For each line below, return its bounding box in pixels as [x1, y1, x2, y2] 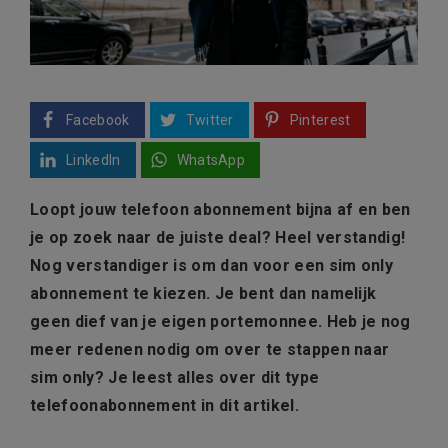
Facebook [66, 112, 130, 129]
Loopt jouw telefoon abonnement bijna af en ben [30, 200, 411, 220]
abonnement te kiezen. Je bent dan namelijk [30, 284, 377, 304]
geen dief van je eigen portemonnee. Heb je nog [30, 312, 411, 332]
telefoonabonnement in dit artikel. [30, 396, 306, 416]
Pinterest [289, 112, 351, 129]
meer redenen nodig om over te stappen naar [30, 340, 390, 360]
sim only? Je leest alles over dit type [30, 368, 320, 388]
